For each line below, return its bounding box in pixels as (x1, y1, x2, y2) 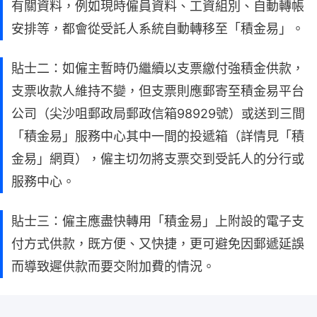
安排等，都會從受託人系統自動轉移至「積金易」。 (11, 21, 304, 37)
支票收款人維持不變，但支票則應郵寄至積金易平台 (11, 83, 304, 99)
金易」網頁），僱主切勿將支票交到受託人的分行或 (11, 151, 304, 167)
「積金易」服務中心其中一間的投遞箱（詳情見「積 (11, 129, 304, 144)
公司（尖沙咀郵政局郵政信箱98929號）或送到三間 (11, 106, 305, 122)
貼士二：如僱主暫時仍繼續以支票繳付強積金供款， (11, 61, 304, 76)
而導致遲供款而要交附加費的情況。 (11, 259, 215, 275)
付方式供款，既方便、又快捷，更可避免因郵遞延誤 (11, 236, 304, 252)
